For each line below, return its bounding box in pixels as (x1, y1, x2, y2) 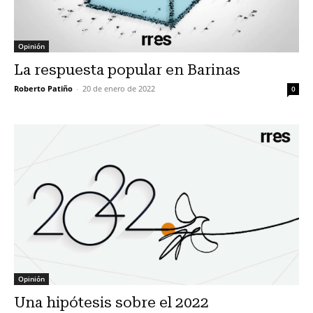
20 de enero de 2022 (82, 83, 155, 94)
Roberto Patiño (14, 83, 73, 94)
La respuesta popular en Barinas (14, 61, 240, 79)
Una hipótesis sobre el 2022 (14, 293, 209, 311)
